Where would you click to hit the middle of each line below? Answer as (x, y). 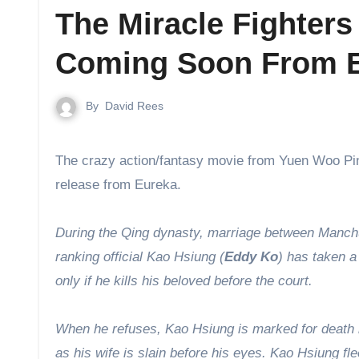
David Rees (134, 106)
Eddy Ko (251, 256)
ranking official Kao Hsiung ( (140, 256)
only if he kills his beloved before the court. (184, 280)
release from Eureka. (118, 184)
